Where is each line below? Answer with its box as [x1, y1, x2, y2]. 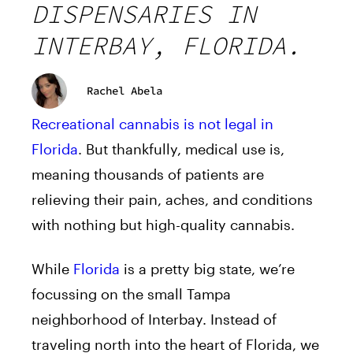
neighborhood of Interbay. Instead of [32, 310, 277, 328]
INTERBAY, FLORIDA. [32, 29, 301, 61]
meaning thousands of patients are [32, 165, 264, 183]
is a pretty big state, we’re [120, 259, 295, 277]
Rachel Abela [87, 84, 162, 98]
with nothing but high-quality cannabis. [32, 215, 295, 233]
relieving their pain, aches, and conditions [32, 190, 313, 208]
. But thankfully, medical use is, [78, 139, 284, 158]
